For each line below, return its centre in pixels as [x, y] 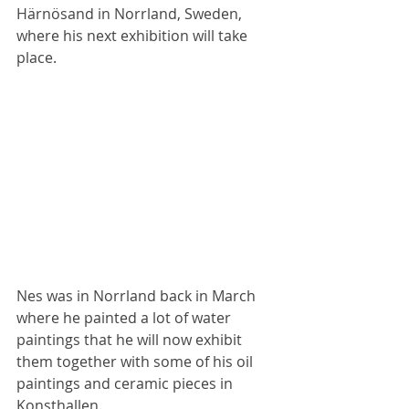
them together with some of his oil [136, 361]
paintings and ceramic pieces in [126, 383]
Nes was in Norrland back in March [138, 295]
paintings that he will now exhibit [131, 339]
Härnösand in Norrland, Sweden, [131, 14]
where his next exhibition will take [134, 36]
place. [37, 58]
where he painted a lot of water [126, 317]
